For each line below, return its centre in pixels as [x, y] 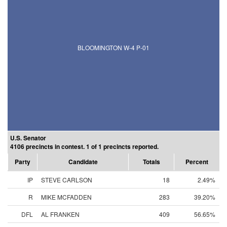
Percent [197, 162]
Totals [151, 162]
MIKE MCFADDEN [66, 197]
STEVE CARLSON [67, 180]
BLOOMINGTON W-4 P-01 [113, 47]
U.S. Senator [28, 138]
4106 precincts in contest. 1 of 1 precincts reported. [84, 146]
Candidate [83, 162]
